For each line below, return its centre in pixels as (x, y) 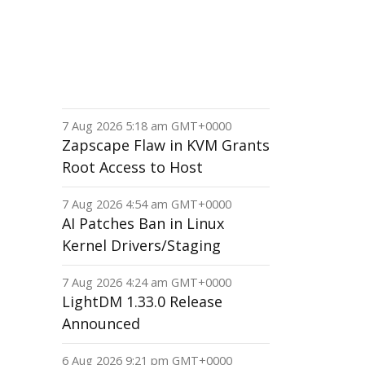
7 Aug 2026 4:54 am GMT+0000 (147, 204)
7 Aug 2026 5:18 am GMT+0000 (147, 126)
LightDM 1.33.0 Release (142, 301)
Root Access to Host (132, 167)
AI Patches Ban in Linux (143, 223)
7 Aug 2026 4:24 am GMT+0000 (147, 282)
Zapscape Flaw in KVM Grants (166, 145)
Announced (101, 323)
